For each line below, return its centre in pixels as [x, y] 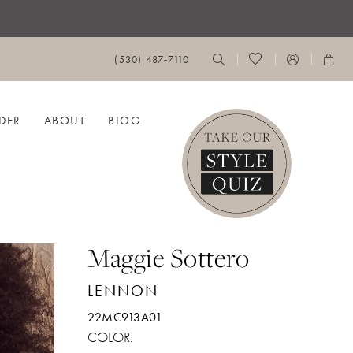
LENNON [123, 290]
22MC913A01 [125, 317]
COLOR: [111, 336]
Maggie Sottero [169, 257]
